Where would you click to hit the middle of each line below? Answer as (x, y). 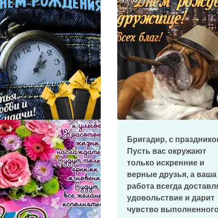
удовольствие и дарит (171, 198)
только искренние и (165, 163)
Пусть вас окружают (166, 151)
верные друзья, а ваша (172, 174)
